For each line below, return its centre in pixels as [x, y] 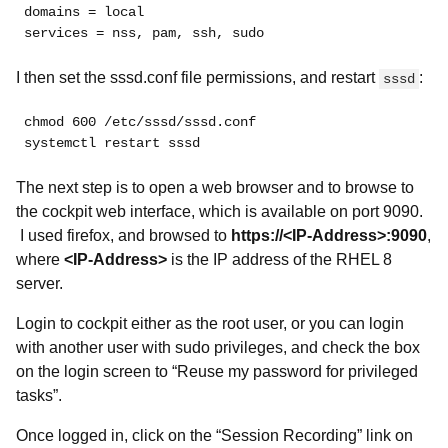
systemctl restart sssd [112, 143]
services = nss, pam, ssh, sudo [144, 33]
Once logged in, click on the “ [118, 435]
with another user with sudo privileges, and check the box [218, 347]
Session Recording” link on [317, 435]
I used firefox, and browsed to [123, 235]
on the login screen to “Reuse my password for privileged [217, 371]
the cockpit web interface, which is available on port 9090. [219, 211]
